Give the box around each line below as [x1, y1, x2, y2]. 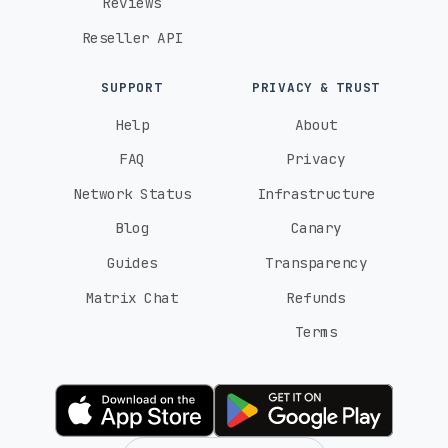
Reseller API [81, 28, 183, 48]
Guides [106, 253, 158, 273]
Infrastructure [256, 183, 376, 203]
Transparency [265, 253, 367, 273]
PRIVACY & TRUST [251, 79, 381, 97]
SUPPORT [101, 79, 163, 97]
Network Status [73, 183, 191, 203]
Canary [290, 218, 342, 238]
